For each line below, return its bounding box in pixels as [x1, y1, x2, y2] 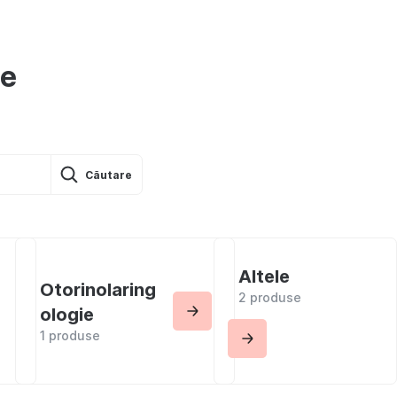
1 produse [40, 328, 101, 343]
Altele [238, 266, 291, 287]
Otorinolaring [40, 279, 157, 300]
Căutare [85, 167, 133, 182]
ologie [40, 304, 95, 325]
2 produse [238, 290, 302, 305]
